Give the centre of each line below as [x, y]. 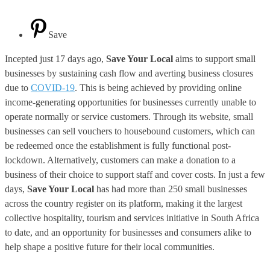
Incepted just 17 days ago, [55, 58]
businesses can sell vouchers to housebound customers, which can [130, 131]
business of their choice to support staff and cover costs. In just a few [135, 174]
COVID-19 [53, 87]
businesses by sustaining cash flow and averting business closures [129, 73]
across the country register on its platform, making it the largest [124, 203]
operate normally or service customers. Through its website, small [129, 116]
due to [18, 87]
